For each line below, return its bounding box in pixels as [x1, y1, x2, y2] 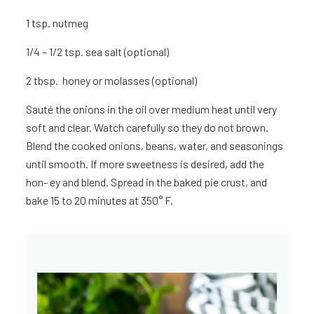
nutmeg [53, 16, 89, 30]
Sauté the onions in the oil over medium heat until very [26, 102, 278, 116]
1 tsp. [26, 16, 51, 30]
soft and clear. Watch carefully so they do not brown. [26, 121, 269, 135]
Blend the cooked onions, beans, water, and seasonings [26, 139, 284, 153]
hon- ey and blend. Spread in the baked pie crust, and [26, 175, 268, 189]
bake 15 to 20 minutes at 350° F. [26, 193, 174, 207]
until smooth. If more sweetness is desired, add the [26, 157, 265, 171]
